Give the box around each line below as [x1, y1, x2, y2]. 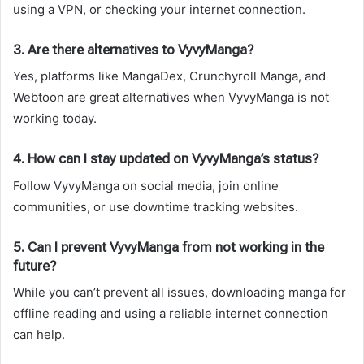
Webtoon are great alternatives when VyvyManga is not [13, 89, 329, 106]
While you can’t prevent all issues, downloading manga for [13, 284, 346, 301]
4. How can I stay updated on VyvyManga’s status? [13, 150, 318, 167]
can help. [13, 327, 65, 343]
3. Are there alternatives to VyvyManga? [13, 41, 253, 58]
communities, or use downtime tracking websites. [13, 198, 298, 214]
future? [13, 257, 56, 274]
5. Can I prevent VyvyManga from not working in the [13, 238, 324, 255]
